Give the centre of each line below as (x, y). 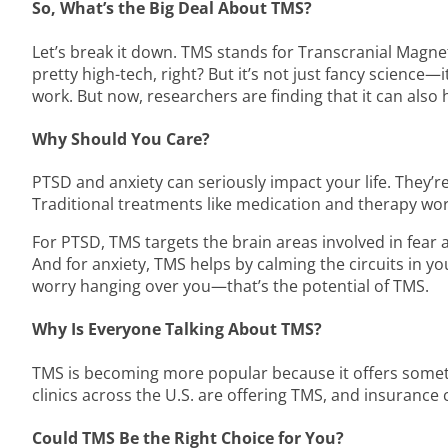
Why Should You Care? (121, 138)
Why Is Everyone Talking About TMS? (177, 329)
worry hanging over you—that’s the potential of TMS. (230, 286)
